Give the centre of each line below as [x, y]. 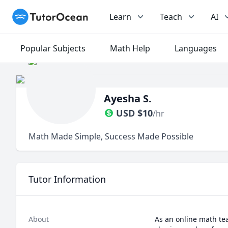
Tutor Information [67, 179]
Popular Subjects [53, 48]
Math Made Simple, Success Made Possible [111, 136]
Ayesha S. [128, 98]
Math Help [130, 48]
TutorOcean [35, 14]
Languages [196, 48]
